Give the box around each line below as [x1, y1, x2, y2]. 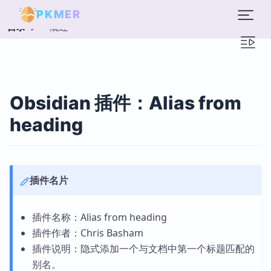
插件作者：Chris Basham [31, 226, 143, 240]
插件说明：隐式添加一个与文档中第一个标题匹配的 [31, 242, 255, 255]
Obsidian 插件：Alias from [10, 92, 241, 114]
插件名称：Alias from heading [31, 211, 167, 224]
